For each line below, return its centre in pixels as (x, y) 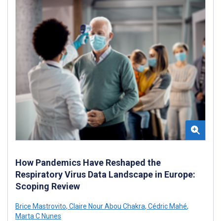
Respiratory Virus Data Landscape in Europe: (105, 174)
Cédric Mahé (167, 206)
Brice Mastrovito (41, 206)
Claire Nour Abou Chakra (106, 206)
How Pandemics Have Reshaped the (88, 162)
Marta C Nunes (38, 216)
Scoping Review (48, 186)
